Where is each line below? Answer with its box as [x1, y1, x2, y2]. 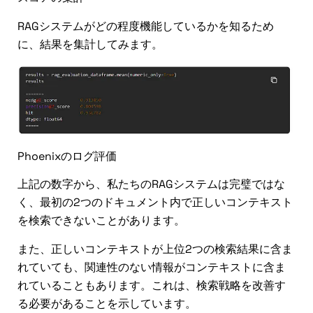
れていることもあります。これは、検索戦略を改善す [17, 277, 286, 293]
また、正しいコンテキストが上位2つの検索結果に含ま [17, 241, 293, 256]
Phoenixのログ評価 [17, 149, 117, 163]
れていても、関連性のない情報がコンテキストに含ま [17, 259, 286, 275]
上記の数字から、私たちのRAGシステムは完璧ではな [17, 177, 285, 192]
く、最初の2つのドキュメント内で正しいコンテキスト [17, 195, 293, 210]
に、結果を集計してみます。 [17, 36, 163, 52]
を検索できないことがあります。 [17, 213, 185, 228]
